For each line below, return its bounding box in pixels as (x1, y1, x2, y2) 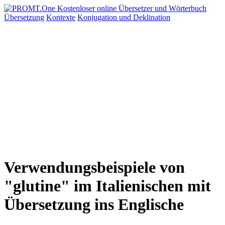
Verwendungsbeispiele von (4, 158, 185, 177)
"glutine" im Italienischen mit (4, 177, 211, 195)
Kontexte (46, 13, 75, 22)
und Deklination (119, 13, 170, 22)
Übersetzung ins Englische (4, 195, 184, 214)
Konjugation (77, 13, 119, 22)
